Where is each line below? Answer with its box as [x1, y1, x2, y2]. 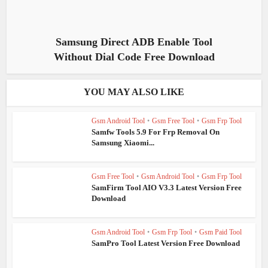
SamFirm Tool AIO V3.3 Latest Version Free [92, 182, 242, 192]
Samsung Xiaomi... [92, 138, 155, 148]
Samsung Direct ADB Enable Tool [56, 36, 212, 48]
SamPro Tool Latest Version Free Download [92, 238, 240, 248]
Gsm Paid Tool [199, 227, 242, 236]
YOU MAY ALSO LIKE [84, 87, 184, 98]
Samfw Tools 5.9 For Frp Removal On [92, 127, 220, 137]
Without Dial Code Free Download [53, 51, 215, 63]
